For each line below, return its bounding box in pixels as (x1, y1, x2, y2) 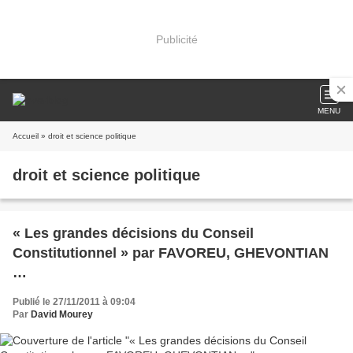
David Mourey (31, 309, 93, 320)
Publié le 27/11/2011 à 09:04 (13, 296, 136, 307)
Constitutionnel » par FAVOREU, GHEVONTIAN (13, 245, 329, 261)
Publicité (155, 32, 198, 46)
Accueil (13, 132, 39, 140)
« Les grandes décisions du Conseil (13, 225, 254, 241)
